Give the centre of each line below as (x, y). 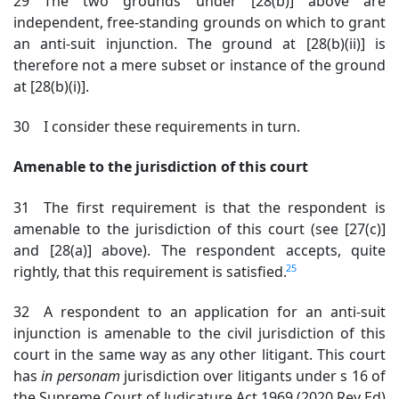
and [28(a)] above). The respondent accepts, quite (199, 250)
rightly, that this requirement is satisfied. (152, 271)
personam (88, 375)
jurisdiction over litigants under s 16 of (253, 375)
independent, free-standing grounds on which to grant (199, 22)
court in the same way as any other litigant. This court (199, 354)
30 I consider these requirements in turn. (157, 127)
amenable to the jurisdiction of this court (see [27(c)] (199, 228)
